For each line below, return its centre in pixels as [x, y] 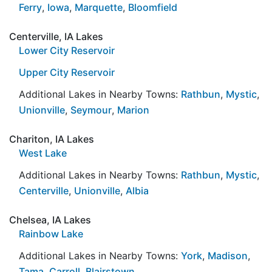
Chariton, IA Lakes [52, 139]
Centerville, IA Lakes [56, 36]
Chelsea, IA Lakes [50, 219]
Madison [228, 255]
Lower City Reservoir [67, 50]
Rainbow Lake [51, 233]
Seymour [91, 110]
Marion [133, 110]
